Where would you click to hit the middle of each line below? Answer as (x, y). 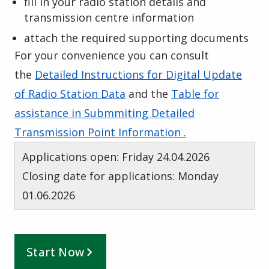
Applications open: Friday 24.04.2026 (116, 156)
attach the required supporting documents (136, 38)
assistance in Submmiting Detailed (104, 113)
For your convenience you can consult (112, 55)
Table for (195, 93)
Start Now (56, 252)
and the (148, 93)
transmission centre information (109, 17)
